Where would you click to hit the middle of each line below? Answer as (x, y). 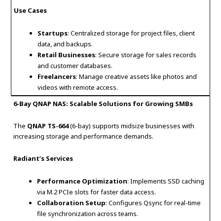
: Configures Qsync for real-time (153, 203)
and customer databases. (75, 65)
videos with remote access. (78, 87)
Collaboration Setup (72, 203)
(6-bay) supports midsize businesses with (132, 126)
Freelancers (57, 76)
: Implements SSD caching (166, 181)
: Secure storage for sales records (146, 55)
